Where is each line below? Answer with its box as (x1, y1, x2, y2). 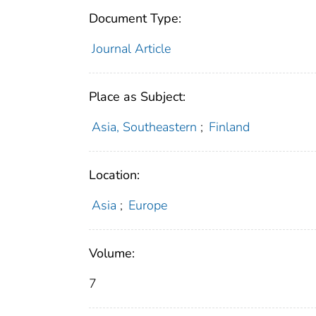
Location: (89, 166, 140, 184)
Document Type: (89, 10, 181, 28)
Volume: (89, 245, 135, 262)
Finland (209, 119, 250, 136)
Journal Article (91, 40, 171, 58)
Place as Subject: (89, 88, 186, 106)
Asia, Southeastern (91, 119, 197, 136)
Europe (128, 197, 168, 214)
